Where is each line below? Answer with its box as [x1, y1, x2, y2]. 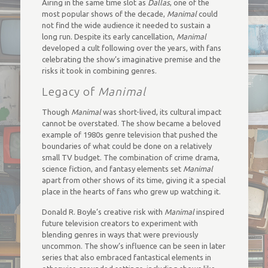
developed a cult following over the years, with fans [41, 44, 221, 52]
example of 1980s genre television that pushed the [41, 130, 218, 139]
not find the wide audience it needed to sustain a [41, 21, 211, 29]
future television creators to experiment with [41, 219, 198, 227]
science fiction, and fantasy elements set [41, 165, 183, 173]
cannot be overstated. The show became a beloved [41, 119, 221, 127]
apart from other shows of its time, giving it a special [41, 176, 226, 184]
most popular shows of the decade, [41, 10, 167, 18]
